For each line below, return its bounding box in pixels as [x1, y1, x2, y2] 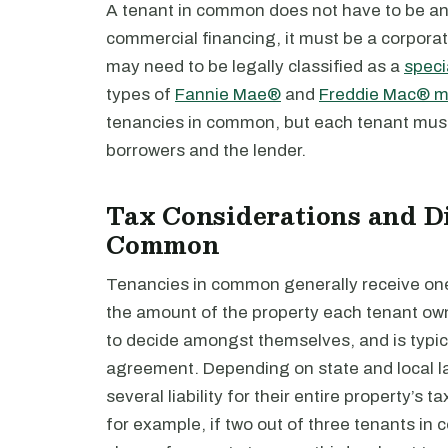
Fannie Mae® [175, 85, 281, 104]
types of [106, 85, 175, 104]
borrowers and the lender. [106, 141, 306, 160]
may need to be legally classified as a [106, 57, 404, 76]
